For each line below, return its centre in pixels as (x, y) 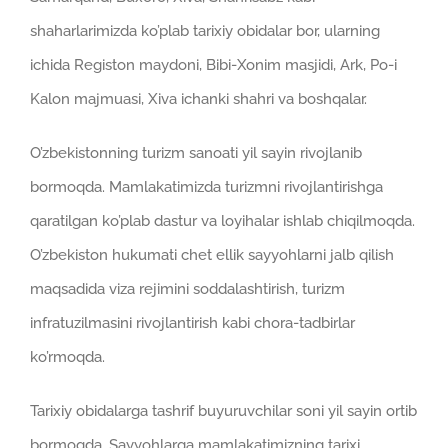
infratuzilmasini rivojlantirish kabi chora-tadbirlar (192, 322)
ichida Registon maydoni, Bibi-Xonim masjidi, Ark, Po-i (213, 64)
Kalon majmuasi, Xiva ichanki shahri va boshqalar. (198, 98)
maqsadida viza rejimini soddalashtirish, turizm (187, 288)
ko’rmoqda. (67, 356)
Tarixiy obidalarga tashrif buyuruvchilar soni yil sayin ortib (223, 410)
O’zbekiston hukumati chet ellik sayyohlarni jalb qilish (212, 254)
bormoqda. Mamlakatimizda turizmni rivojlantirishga (206, 186)
